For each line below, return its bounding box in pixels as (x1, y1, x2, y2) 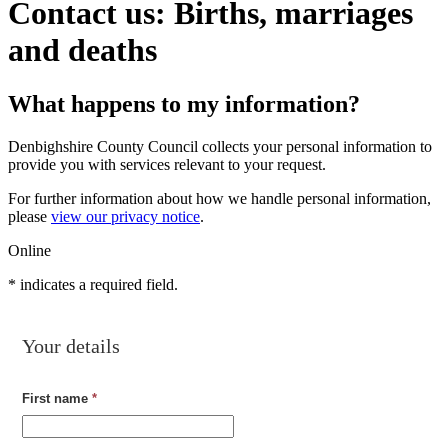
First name (22, 391, 89, 407)
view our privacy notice (51, 207, 200, 225)
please (8, 207, 51, 225)
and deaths (8, 32, 157, 69)
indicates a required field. (16, 275, 178, 293)
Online (8, 241, 51, 259)
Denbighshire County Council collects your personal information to (8, 137, 432, 155)
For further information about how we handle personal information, (8, 189, 431, 207)
